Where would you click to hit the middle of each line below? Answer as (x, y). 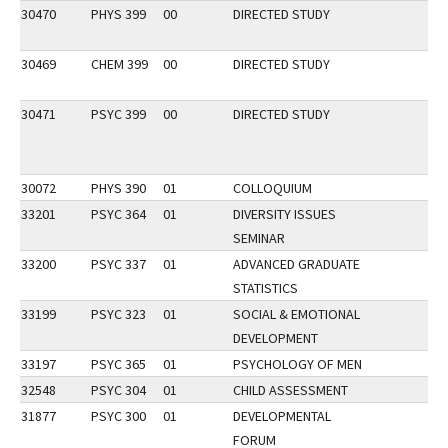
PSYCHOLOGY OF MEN (297, 364)
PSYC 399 (118, 114)
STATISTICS (265, 288)
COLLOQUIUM (272, 188)
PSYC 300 (118, 416)
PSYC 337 (118, 264)
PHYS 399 (118, 14)
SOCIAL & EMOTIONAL (296, 314)
